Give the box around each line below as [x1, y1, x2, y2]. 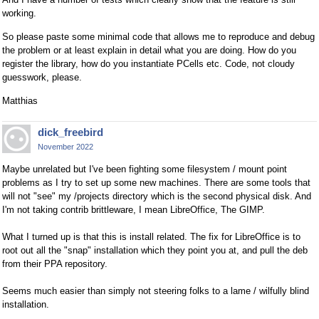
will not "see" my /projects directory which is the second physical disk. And [2, 191, 311, 202]
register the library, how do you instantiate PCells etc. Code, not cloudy [2, 58, 295, 70]
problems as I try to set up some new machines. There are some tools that [2, 177, 310, 189]
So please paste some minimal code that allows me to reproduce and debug [2, 31, 315, 43]
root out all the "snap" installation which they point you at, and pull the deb [2, 245, 308, 256]
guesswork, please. [2, 72, 82, 83]
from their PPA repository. [2, 258, 108, 270]
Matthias [2, 95, 38, 107]
